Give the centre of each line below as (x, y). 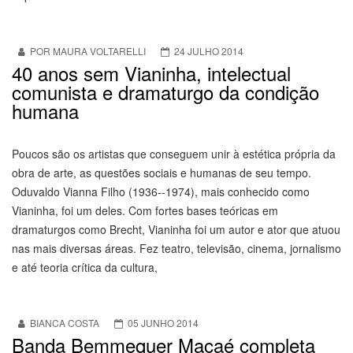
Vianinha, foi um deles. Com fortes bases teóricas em (145, 211)
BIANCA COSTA (65, 323)
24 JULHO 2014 (209, 51)
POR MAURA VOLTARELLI (88, 51)
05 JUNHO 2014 (163, 323)
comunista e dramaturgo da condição (165, 92)
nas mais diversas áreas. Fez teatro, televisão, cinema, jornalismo (176, 249)
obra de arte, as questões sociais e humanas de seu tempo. (162, 173)
